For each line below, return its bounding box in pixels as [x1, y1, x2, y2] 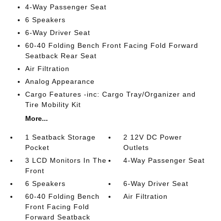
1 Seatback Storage [25, 133, 96, 141]
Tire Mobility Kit [25, 100, 81, 109]
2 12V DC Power [123, 133, 183, 141]
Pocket [25, 143, 49, 151]
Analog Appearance [25, 77, 95, 85]
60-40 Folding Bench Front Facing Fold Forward [25, 41, 198, 49]
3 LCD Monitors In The [25, 156, 107, 164]
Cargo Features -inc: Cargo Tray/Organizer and [25, 90, 196, 98]
